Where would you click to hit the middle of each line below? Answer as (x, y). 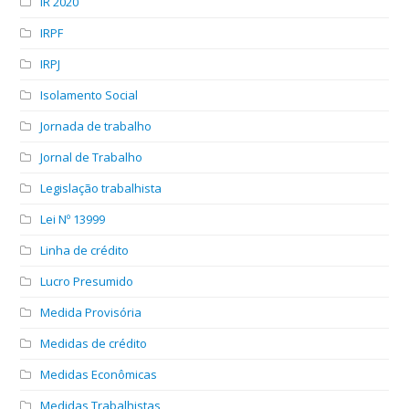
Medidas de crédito (94, 343)
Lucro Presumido (87, 281)
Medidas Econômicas (99, 374)
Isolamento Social (89, 94)
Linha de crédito (85, 250)
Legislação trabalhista (101, 188)
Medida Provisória (91, 312)
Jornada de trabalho (96, 126)
